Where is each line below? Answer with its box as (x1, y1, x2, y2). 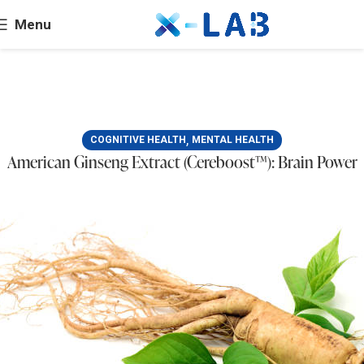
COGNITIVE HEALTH (90, 134, 186, 145)
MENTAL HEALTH (192, 134, 274, 145)
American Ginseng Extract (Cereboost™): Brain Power (6, 150, 357, 173)
